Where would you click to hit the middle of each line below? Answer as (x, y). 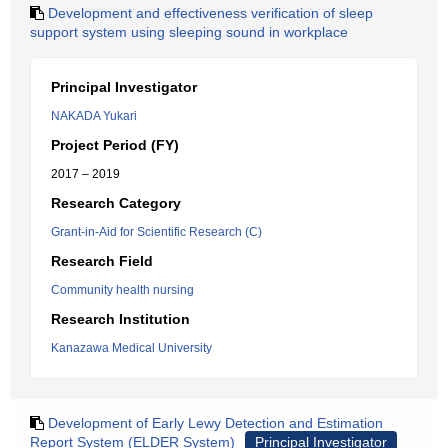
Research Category (116, 203)
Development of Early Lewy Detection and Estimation (215, 423)
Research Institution (120, 319)
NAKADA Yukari (94, 116)
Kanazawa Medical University (131, 348)
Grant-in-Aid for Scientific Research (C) (156, 232)
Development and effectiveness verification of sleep (210, 13)
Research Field (102, 261)
